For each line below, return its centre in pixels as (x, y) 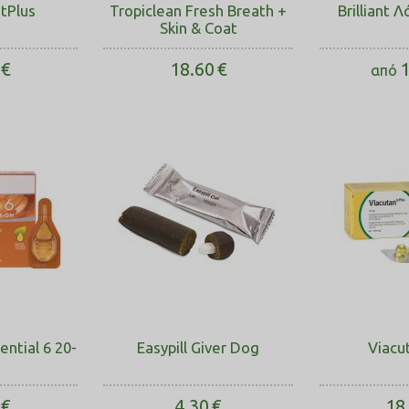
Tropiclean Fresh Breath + (198, 10)
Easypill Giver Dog (198, 347)
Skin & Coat (198, 28)
